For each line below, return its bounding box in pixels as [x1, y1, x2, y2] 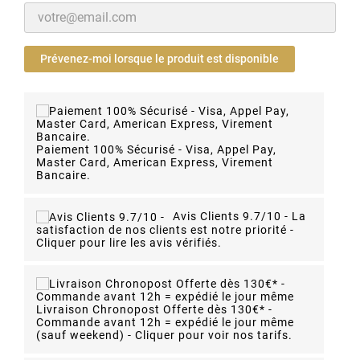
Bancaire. [36, 169, 91, 182]
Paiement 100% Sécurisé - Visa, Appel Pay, [36, 143, 276, 157]
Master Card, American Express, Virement [36, 156, 273, 170]
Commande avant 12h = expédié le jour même [36, 316, 294, 329]
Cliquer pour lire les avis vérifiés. [36, 236, 222, 250]
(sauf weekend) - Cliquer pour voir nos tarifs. [36, 329, 292, 342]
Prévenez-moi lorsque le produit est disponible [40, 52, 279, 66]
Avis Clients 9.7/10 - [173, 210, 288, 223]
